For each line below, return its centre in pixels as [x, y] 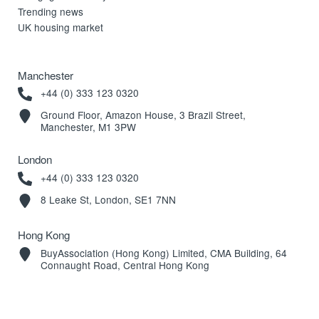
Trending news [51, 11]
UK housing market [61, 27]
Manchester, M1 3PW [88, 126]
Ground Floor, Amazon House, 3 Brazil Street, [143, 114]
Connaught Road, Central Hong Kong [125, 265]
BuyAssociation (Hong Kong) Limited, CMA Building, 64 [163, 252]
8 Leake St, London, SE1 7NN [108, 199]
